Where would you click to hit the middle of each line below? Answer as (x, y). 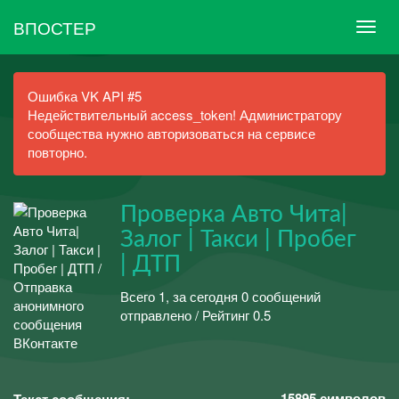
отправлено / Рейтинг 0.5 (195, 314)
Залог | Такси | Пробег (238, 240)
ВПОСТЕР (55, 27)
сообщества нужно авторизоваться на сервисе (171, 133)
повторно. (57, 152)
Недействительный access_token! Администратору (185, 114)
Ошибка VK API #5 (85, 96)
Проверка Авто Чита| (234, 215)
